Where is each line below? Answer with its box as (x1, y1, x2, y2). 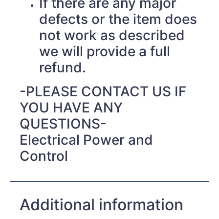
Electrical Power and (20, 131, 153, 149)
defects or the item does (39, 11, 197, 28)
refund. (39, 59, 86, 76)
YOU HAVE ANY (20, 99, 123, 116)
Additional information (20, 195, 183, 215)
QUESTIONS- (20, 115, 107, 132)
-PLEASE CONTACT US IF (20, 83, 186, 100)
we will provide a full (39, 43, 170, 60)
